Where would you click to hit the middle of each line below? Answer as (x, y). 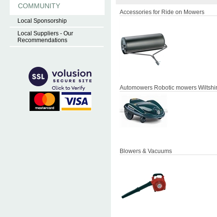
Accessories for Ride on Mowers (162, 12)
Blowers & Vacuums (146, 151)
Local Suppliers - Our (45, 33)
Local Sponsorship (42, 21)
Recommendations (42, 40)
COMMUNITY (39, 6)
